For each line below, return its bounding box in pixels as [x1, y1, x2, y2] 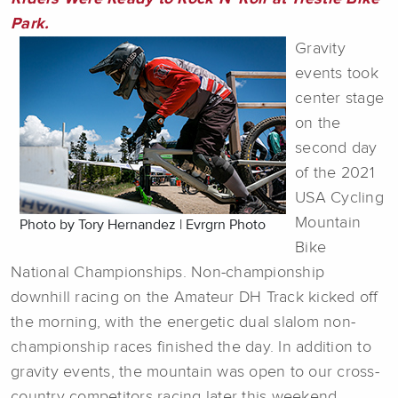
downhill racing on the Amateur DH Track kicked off [11, 290, 378, 306]
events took [295, 66, 378, 83]
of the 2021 [295, 165, 375, 182]
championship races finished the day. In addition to [11, 339, 371, 356]
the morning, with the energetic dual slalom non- [11, 314, 355, 331]
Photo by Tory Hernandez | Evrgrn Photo [20, 218, 266, 233]
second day [295, 140, 378, 157]
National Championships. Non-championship [11, 265, 324, 282]
